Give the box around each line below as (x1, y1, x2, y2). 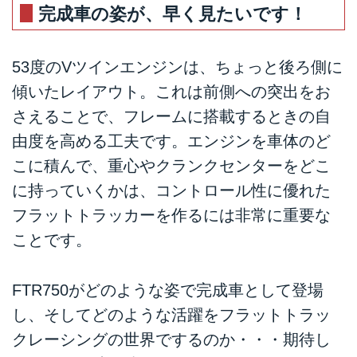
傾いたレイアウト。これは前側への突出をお (12, 83, 331, 101)
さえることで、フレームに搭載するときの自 (12, 108, 331, 126)
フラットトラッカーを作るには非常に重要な (12, 206, 331, 225)
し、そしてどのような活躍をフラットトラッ (12, 305, 331, 324)
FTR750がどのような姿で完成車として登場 (12, 280, 324, 299)
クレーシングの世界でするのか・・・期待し (12, 330, 331, 348)
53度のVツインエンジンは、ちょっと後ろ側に (12, 58, 343, 76)
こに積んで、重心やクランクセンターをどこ (12, 157, 331, 175)
